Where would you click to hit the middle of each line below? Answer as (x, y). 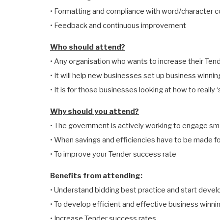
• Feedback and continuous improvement (118, 26)
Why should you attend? (95, 111)
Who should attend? (88, 47)
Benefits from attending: (96, 176)
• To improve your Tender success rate (113, 154)
